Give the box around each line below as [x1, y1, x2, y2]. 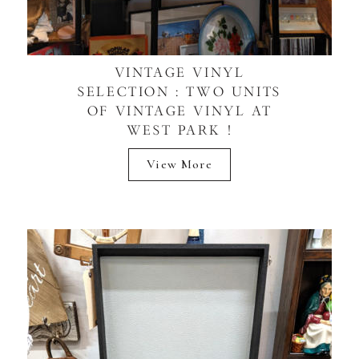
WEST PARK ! [126, 122, 233, 138]
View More [147, 155, 212, 172]
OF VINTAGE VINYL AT [87, 103, 272, 119]
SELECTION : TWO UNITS [78, 83, 281, 99]
